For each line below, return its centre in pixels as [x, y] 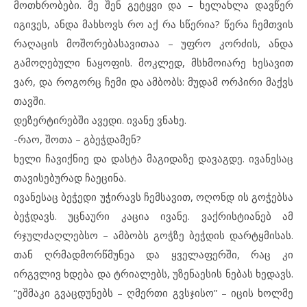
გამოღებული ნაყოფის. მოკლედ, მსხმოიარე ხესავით [153, 62]
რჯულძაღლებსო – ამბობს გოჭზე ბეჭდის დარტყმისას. [153, 235]
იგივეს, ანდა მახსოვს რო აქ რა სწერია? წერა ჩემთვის [153, 24]
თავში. [30, 101]
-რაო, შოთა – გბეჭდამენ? [77, 139]
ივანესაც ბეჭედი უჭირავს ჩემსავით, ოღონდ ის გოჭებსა [153, 197]
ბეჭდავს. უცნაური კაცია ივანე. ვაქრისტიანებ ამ [153, 216]
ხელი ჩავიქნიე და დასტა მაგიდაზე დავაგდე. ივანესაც [153, 158]
